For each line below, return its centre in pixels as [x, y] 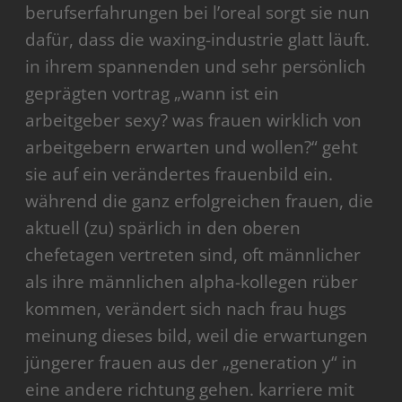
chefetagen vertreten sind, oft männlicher [193, 255]
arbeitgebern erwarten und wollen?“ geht [192, 148]
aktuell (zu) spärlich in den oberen [163, 228]
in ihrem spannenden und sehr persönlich [196, 67]
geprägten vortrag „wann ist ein [153, 94]
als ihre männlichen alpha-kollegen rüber [192, 282]
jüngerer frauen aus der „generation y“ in [192, 363]
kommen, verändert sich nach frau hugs [186, 309]
